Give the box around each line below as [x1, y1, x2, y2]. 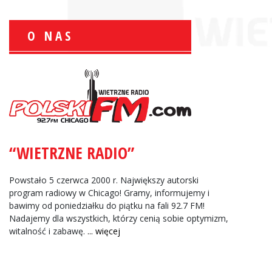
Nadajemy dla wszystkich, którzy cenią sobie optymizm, [9, 212, 228, 224]
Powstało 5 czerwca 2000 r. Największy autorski [9, 174, 199, 186]
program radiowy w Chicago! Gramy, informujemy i [9, 186, 209, 199]
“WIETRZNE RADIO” [9, 141, 134, 165]
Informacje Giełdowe [115, 163, 209, 177]
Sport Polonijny [115, 84, 186, 98]
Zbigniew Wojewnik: [115, 149, 214, 162]
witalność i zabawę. [9, 225, 87, 237]
